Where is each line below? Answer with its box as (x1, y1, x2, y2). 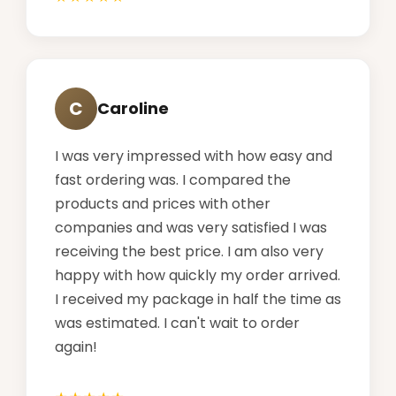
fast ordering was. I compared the (55, 169, 291, 190)
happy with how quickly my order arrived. (55, 264, 340, 286)
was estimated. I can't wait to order (55, 312, 300, 333)
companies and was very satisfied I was (55, 217, 327, 238)
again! (55, 336, 97, 357)
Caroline (97, 97, 169, 120)
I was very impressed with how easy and (55, 145, 332, 166)
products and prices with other (55, 193, 270, 214)
